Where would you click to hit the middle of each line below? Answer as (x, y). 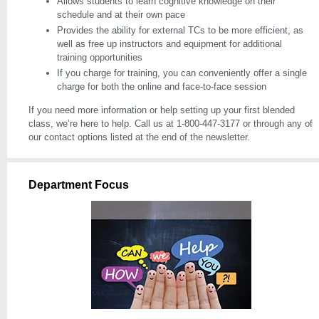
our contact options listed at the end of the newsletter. (139, 137)
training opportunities (100, 57)
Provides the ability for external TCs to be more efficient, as (180, 30)
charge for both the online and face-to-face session (162, 87)
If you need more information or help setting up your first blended (162, 110)
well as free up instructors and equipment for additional (169, 44)
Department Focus (79, 185)
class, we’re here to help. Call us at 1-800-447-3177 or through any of (171, 124)
